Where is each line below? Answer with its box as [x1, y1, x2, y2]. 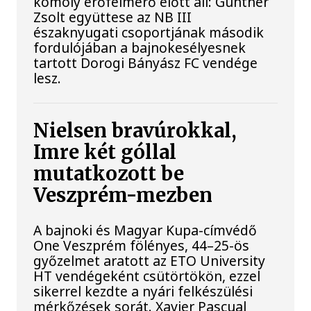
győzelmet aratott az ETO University [33, 251, 266, 271]
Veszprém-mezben [33, 183, 213, 208]
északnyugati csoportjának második [33, 22, 264, 42]
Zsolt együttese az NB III [33, 7, 192, 26]
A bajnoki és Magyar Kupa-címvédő [33, 221, 258, 240]
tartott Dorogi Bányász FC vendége [33, 53, 258, 72]
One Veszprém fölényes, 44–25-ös [33, 236, 250, 255]
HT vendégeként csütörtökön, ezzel [33, 267, 261, 286]
